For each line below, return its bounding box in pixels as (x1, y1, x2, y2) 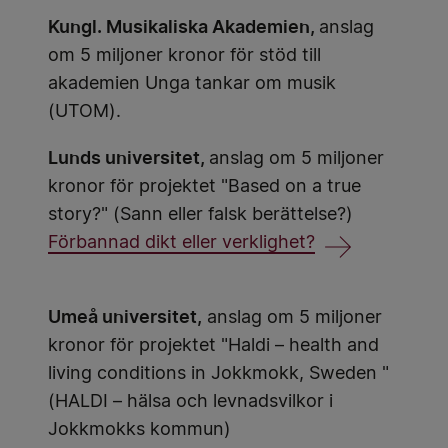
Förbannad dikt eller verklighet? (48, 234, 315, 253)
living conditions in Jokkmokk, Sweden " (48, 365, 389, 384)
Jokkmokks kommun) (48, 421, 231, 440)
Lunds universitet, (48, 147, 209, 169)
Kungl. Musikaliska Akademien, (48, 16, 319, 38)
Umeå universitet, (48, 306, 202, 328)
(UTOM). (48, 103, 121, 122)
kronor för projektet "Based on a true (48, 178, 361, 197)
